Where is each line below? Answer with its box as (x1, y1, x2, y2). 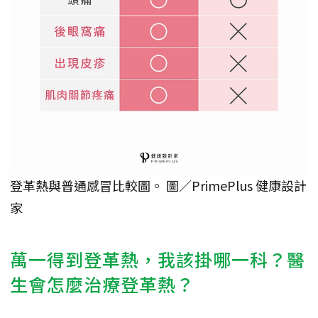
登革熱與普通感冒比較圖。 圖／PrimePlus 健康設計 (10, 176, 307, 195)
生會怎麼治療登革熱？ (10, 271, 194, 297)
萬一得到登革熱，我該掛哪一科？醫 (10, 246, 305, 273)
